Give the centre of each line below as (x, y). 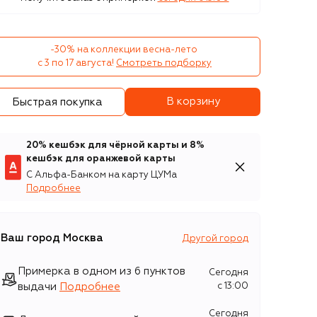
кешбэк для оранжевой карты (101, 159)
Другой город (215, 238)
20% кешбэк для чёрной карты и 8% (115, 145)
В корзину (193, 102)
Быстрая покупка (57, 102)
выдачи (37, 287)
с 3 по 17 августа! (76, 63)
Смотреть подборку (164, 63)
